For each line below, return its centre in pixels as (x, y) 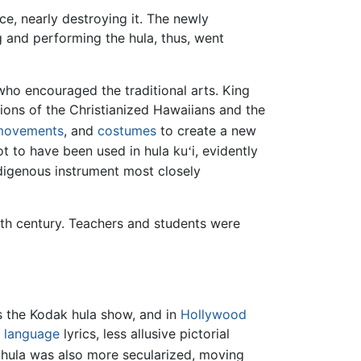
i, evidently (225, 150)
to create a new (206, 131)
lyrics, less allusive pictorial (145, 334)
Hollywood (214, 315)
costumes (127, 131)
